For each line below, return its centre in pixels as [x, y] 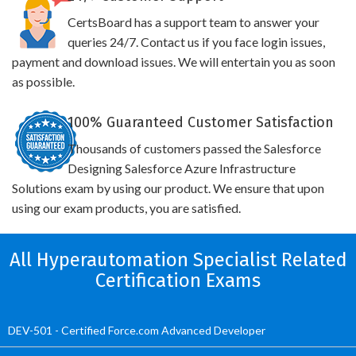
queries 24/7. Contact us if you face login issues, [196, 42]
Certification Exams [178, 281]
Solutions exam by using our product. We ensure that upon [168, 188]
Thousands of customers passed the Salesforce [194, 148]
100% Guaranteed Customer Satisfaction [200, 122]
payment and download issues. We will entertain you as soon [174, 62]
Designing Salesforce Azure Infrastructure [181, 168]
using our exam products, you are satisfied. [126, 208]
